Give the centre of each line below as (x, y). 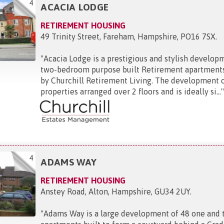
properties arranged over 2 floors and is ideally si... (131, 91)
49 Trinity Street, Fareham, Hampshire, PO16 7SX (128, 36)
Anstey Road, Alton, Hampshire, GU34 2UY (115, 191)
